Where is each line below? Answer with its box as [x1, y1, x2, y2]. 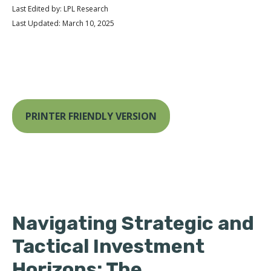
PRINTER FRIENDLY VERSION [25, 109, 157, 123]
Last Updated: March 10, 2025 [12, 18, 114, 28]
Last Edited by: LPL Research [12, 4, 108, 14]
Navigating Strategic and [12, 212, 254, 235]
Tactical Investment [12, 235, 204, 258]
